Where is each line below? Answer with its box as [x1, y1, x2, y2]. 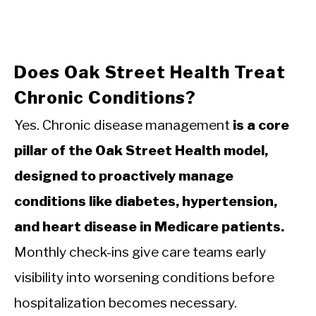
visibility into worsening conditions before [14, 268, 274, 286]
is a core [233, 116, 289, 133]
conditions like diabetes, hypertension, [14, 192, 277, 209]
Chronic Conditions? [14, 87, 196, 108]
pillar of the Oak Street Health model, [14, 141, 268, 159]
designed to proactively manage [14, 166, 233, 184]
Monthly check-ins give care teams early [14, 243, 266, 260]
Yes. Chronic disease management [14, 116, 233, 133]
